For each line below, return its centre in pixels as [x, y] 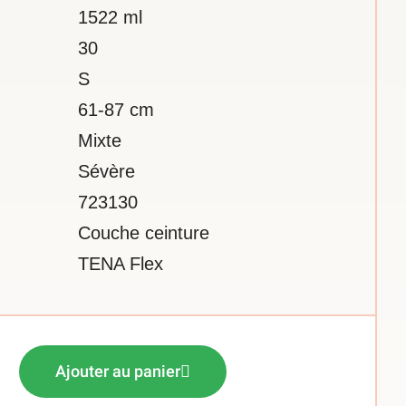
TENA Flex [121, 264]
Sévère [106, 171]
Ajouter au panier [117, 371]
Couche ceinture [144, 233]
